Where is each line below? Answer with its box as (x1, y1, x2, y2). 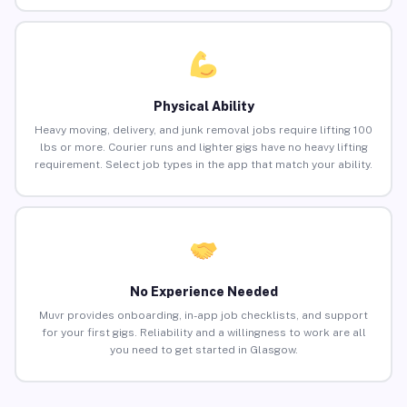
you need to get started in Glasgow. (109, 343, 298, 357)
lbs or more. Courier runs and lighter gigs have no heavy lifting (39, 141, 368, 154)
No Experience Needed (129, 284, 278, 300)
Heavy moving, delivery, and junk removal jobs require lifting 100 (35, 124, 372, 137)
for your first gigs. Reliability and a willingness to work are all (41, 326, 366, 340)
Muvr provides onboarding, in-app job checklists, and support (39, 309, 368, 323)
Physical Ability (153, 99, 254, 114)
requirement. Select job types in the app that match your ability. (35, 158, 372, 172)
